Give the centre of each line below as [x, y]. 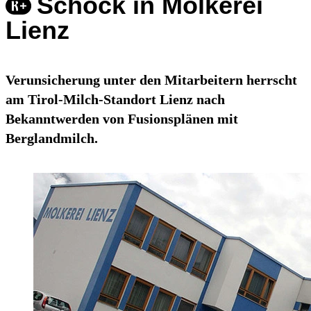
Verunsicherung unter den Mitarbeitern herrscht [151, 80]
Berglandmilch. [52, 138]
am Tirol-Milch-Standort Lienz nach [115, 100]
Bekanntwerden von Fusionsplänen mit [122, 119]
